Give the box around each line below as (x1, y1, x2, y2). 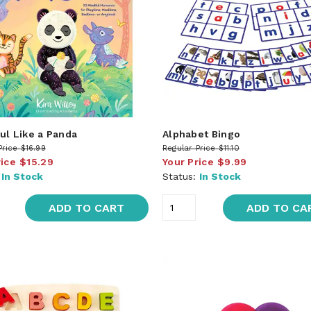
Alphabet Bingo (162, 128, 241, 140)
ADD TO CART (49, 201, 125, 215)
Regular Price (162, 143, 216, 153)
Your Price (162, 155, 214, 167)
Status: (162, 170, 199, 182)
